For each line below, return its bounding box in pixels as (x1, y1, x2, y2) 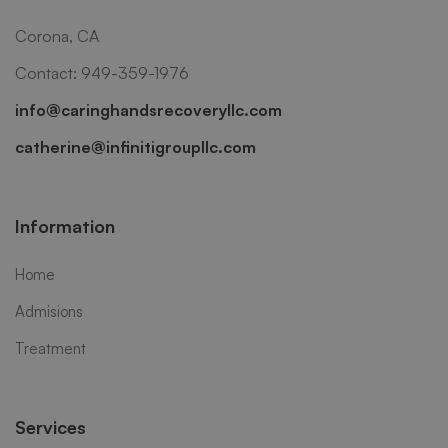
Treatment (15, 339, 86, 359)
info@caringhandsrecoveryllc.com (15, 100, 282, 121)
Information (15, 215, 115, 238)
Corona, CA (15, 26, 99, 47)
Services (15, 416, 86, 439)
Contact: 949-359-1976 (15, 63, 189, 84)
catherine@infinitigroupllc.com (15, 137, 256, 158)
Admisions (15, 302, 83, 322)
